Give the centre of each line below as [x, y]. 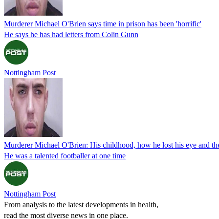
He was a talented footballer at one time [65, 155]
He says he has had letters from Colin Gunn [71, 34]
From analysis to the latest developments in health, [81, 204]
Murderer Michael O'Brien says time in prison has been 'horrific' [103, 23]
